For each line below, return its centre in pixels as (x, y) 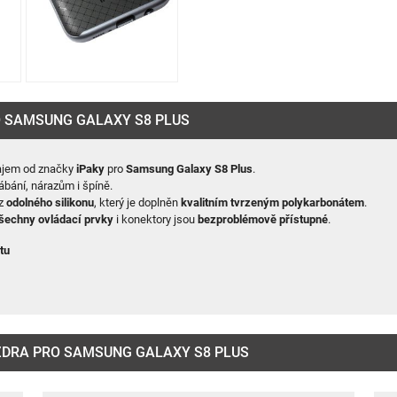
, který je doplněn (138, 203)
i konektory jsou (156, 220)
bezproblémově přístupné (263, 220)
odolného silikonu (51, 203)
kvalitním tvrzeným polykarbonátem (273, 203)
